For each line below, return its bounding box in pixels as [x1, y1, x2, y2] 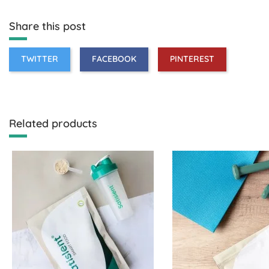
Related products [9, 116, 97, 131]
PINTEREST [170, 53, 214, 65]
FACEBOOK [92, 53, 136, 65]
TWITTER [21, 53, 58, 65]
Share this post [9, 19, 86, 33]
